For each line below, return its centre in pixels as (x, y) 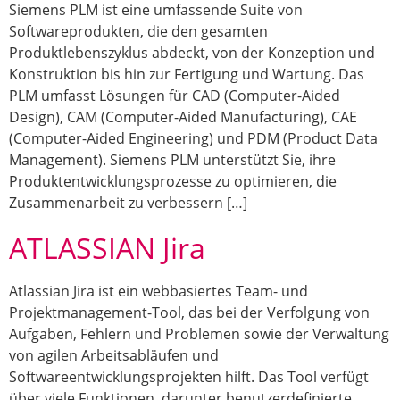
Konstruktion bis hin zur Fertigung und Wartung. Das (187, 75)
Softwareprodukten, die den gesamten (138, 32)
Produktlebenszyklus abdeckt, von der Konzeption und (192, 53)
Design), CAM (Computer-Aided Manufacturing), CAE (183, 117)
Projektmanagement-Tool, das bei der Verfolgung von (189, 312)
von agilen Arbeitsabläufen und (114, 355)
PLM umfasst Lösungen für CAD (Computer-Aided (175, 96)
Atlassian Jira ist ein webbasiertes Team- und (158, 291)
